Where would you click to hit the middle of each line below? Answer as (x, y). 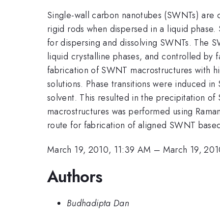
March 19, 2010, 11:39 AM (99, 150)
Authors (75, 176)
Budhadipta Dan (98, 204)
